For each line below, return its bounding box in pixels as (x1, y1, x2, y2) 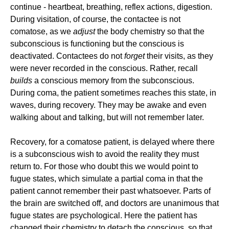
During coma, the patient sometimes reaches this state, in (10, 88, 216, 97)
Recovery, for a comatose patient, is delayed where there (10, 138, 215, 146)
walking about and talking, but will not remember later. (10, 113, 204, 122)
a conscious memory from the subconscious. (32, 76, 194, 85)
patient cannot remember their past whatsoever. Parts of (10, 187, 211, 195)
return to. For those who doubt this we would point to (10, 162, 198, 171)
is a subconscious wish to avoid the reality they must (10, 150, 199, 158)
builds (10, 76, 32, 85)
